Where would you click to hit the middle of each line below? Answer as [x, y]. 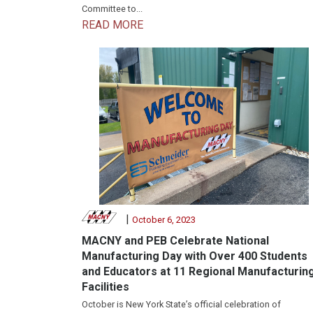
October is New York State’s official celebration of [181, 304]
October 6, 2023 [163, 219]
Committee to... [112, 8]
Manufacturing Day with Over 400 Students [195, 256]
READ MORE [112, 24]
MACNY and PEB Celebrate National [175, 240]
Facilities [105, 286]
